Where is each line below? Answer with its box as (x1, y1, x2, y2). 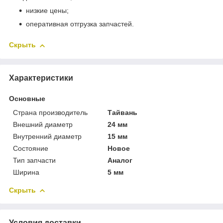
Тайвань (108, 108, 138, 116)
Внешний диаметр (13, 120, 73, 128)
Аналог (108, 156, 133, 164)
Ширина (13, 168, 39, 176)
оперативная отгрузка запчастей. (26, 20, 134, 28)
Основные (9, 94, 45, 103)
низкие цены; (26, 6, 69, 15)
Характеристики (9, 73, 73, 82)
